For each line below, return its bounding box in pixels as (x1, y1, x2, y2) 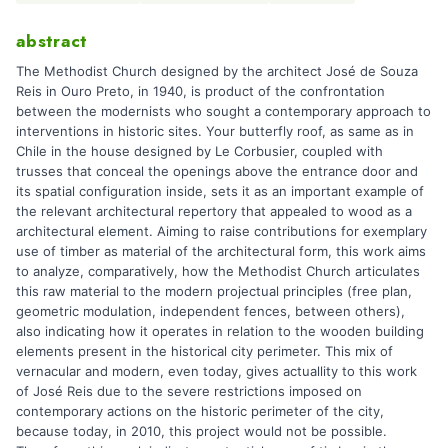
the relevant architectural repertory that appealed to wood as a (16, 202, 412, 219)
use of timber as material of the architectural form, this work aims (16, 242, 426, 259)
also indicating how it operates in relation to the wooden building (16, 322, 424, 339)
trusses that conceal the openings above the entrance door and (16, 162, 418, 179)
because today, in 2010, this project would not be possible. (16, 422, 387, 439)
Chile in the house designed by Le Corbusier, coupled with (16, 142, 383, 159)
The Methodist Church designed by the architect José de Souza (16, 62, 418, 79)
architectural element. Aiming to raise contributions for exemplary (16, 222, 427, 239)
